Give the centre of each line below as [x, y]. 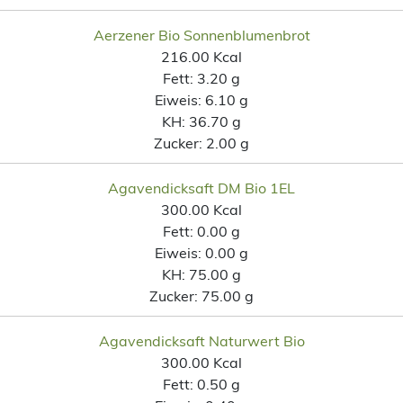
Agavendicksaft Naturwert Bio [201, 340]
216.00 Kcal [201, 56]
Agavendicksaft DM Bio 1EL [201, 188]
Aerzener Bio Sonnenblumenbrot [201, 35]
